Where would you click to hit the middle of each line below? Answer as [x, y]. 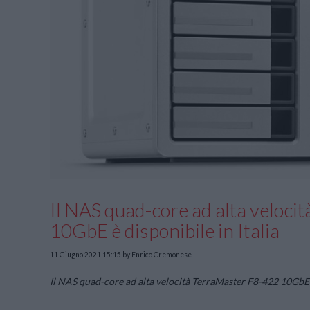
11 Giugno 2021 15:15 [85, 254]
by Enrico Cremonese [156, 254]
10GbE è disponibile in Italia [165, 231]
